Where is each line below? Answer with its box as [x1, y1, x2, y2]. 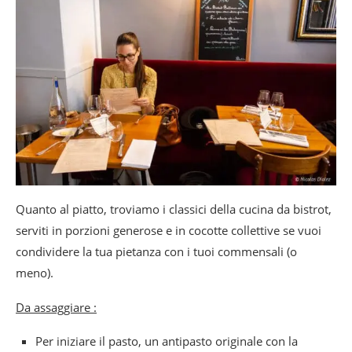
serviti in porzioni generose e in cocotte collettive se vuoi [16, 222, 321, 238]
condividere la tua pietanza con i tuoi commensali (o [16, 243, 297, 259]
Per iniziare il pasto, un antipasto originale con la [35, 332, 298, 349]
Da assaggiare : [16, 299, 97, 315]
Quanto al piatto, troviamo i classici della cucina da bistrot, [16, 200, 332, 217]
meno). [16, 264, 53, 280]
